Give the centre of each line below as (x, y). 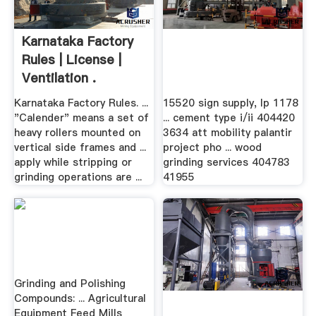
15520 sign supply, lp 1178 (231, 103)
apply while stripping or (73, 162)
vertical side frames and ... (80, 147)
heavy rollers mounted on (77, 132)
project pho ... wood (213, 147)
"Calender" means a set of (81, 117)
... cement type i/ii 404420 (229, 117)
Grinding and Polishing (69, 284)
